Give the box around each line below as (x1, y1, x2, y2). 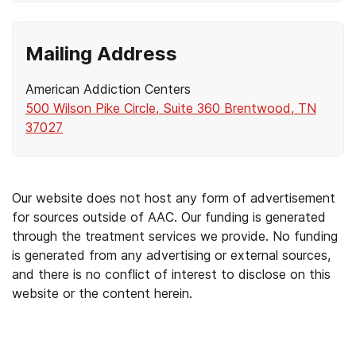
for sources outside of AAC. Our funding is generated (12, 209, 326, 225)
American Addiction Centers (25, 81, 191, 97)
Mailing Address (25, 42, 177, 65)
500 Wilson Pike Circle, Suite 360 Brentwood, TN (25, 100, 316, 116)
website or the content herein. (12, 285, 192, 301)
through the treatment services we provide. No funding (12, 228, 338, 244)
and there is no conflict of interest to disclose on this (12, 266, 331, 282)
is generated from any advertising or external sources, (12, 247, 331, 263)
